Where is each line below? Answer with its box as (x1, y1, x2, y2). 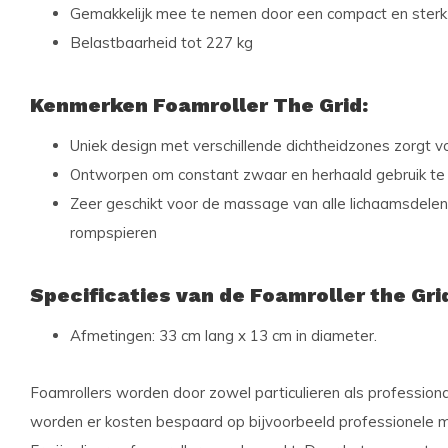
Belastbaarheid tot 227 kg (70, 33, 253, 52)
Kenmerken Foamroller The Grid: (30, 93, 368, 117)
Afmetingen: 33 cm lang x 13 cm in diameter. (70, 326, 377, 345)
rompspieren (70, 223, 157, 242)
